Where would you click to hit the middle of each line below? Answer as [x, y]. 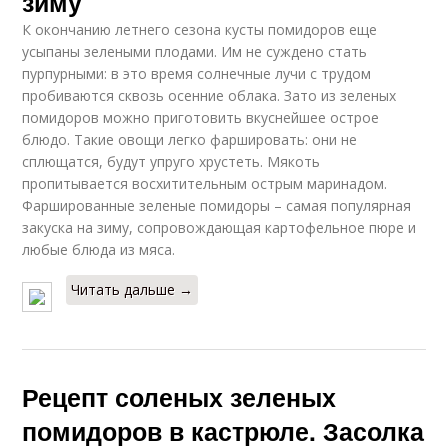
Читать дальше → [132, 289]
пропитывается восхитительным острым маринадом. [205, 183]
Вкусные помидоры [139, 215]
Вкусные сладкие [330, 215]
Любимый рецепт [330, 323]
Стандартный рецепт [138, 107]
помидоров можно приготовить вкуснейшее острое [201, 117]
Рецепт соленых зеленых [179, 397]
